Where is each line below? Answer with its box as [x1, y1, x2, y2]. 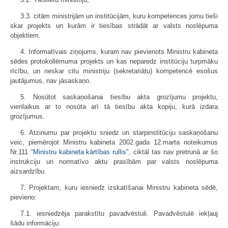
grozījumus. [10, 112, 45, 120]
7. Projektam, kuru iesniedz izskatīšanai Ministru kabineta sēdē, [20, 184, 218, 191]
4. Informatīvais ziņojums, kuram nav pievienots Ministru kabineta [20, 48, 218, 55]
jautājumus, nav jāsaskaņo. [10, 77, 91, 84]
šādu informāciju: [10, 219, 61, 227]
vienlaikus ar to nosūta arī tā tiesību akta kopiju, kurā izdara [10, 103, 218, 110]
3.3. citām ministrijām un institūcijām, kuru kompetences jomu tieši [20, 12, 218, 20]
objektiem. [10, 32, 41, 39]
